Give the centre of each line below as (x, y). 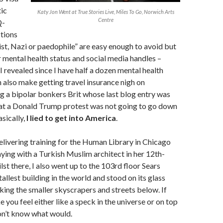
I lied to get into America (71, 118)
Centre (106, 20)
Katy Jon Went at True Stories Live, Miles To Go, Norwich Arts (106, 12)
